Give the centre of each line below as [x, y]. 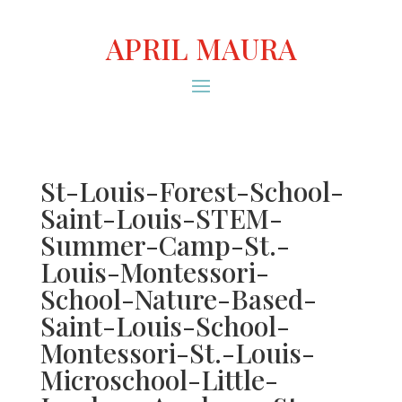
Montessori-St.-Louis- [177, 353]
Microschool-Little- [159, 380]
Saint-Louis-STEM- [161, 218]
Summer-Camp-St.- [165, 245]
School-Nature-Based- [178, 299]
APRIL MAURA [201, 48]
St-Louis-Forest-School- [192, 191]
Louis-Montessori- [154, 272]
